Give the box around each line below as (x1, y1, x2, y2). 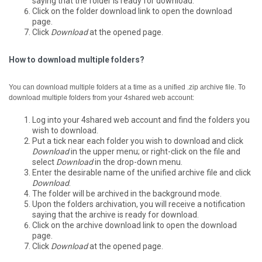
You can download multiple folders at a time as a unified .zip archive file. (9, 82, 238, 91)
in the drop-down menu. (93, 157, 182, 167)
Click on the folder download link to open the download (32, 6, 232, 16)
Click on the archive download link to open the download (32, 220, 237, 230)
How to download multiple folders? (9, 54, 144, 64)
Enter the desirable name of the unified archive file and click (32, 167, 251, 177)
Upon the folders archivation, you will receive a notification (32, 199, 245, 209)
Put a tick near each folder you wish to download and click (32, 136, 243, 146)
